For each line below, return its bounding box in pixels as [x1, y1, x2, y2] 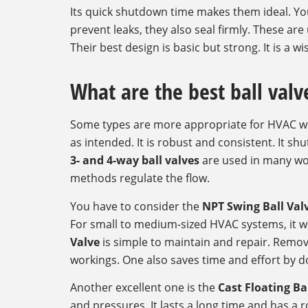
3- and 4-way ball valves [70, 153, 199, 168]
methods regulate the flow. [70, 170, 210, 186]
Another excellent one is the [70, 280, 218, 296]
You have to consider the [70, 198, 202, 214]
